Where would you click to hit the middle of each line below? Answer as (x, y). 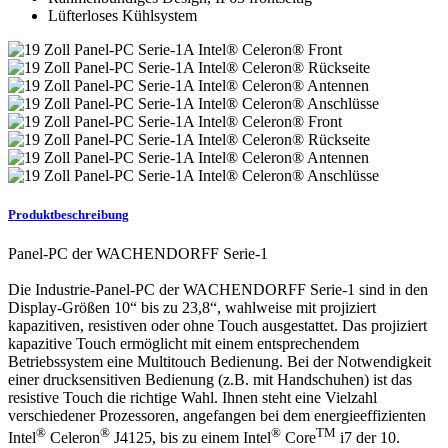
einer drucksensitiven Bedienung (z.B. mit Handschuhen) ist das (210, 380)
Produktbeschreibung (68, 215)
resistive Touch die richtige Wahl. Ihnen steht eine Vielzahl (192, 398)
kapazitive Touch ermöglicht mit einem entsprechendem (183, 344)
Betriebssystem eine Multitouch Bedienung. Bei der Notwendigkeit (219, 362)
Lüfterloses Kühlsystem (122, 15)
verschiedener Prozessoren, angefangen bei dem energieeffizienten (217, 416)
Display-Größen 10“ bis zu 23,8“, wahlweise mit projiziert (192, 308)
